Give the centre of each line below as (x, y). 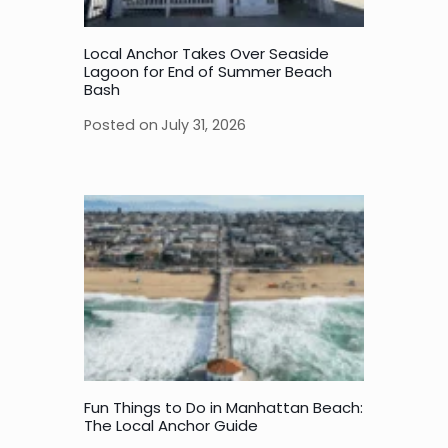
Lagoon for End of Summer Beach (208, 72)
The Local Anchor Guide (171, 426)
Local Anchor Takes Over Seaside (206, 54)
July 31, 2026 (204, 124)
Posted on (121, 124)
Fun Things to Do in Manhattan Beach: (223, 408)
